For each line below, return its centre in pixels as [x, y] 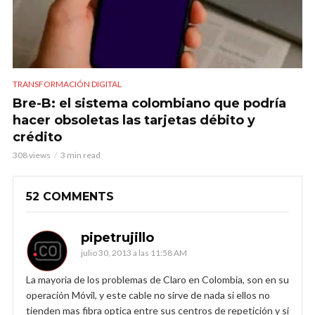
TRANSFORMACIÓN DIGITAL [67, 84]
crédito [37, 137]
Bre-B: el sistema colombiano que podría [149, 103]
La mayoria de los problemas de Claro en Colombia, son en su [157, 279]
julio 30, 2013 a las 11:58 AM [134, 252]
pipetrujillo [117, 237]
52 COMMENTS [70, 196]
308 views [32, 155]
